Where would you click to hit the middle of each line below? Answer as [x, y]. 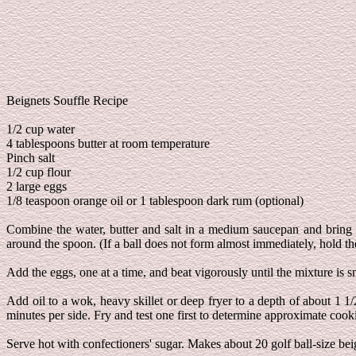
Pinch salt [31, 158]
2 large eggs [37, 186]
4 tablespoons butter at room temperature [108, 143]
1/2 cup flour [39, 172]
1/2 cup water [41, 129]
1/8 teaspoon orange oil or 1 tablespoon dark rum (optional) [155, 201]
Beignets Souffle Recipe [67, 101]
